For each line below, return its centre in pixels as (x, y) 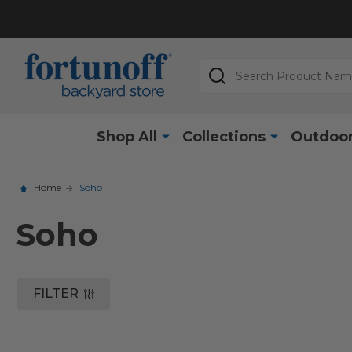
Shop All (126, 136)
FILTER (56, 293)
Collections (224, 136)
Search (222, 67)
